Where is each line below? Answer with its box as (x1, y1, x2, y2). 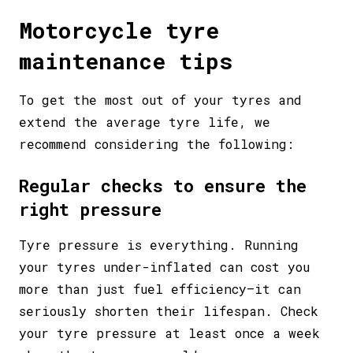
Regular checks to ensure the (19, 173, 307, 197)
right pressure (19, 197, 172, 221)
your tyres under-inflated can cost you (19, 258, 310, 275)
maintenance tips (19, 46, 232, 76)
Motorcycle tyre (19, 15, 219, 45)
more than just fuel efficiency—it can (19, 280, 301, 297)
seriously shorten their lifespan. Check (19, 302, 318, 319)
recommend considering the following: (19, 135, 294, 152)
